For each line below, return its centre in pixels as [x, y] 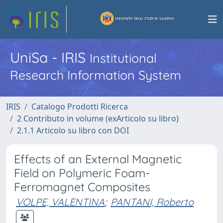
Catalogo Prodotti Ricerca [80, 107]
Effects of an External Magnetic [98, 159]
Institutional [123, 58]
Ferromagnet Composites [82, 187]
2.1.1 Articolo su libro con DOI [73, 130]
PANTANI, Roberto [152, 202]
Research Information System [96, 75]
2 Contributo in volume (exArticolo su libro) [98, 118]
